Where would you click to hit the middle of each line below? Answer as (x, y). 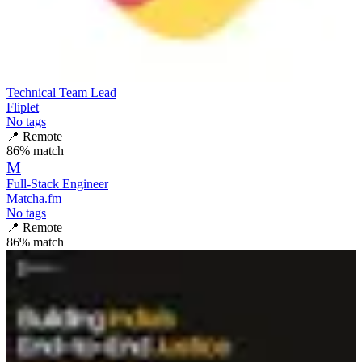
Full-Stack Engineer (57, 183)
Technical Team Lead (61, 92)
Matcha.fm (34, 198)
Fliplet (23, 107)
